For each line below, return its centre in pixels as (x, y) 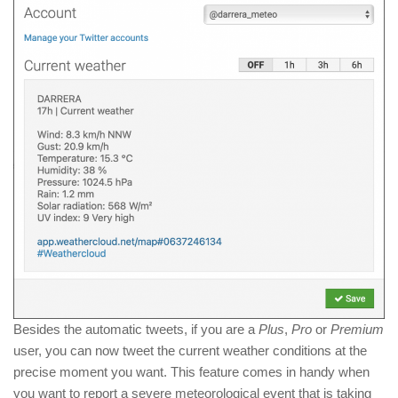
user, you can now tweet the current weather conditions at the (190, 351)
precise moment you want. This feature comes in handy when (191, 372)
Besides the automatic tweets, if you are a (136, 330)
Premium (357, 330)
